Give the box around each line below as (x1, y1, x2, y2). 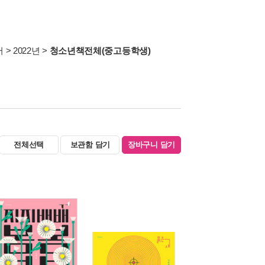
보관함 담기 (70, 140, 111, 149)
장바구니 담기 (127, 140, 176, 149)
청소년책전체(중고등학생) (49, 46, 151, 56)
